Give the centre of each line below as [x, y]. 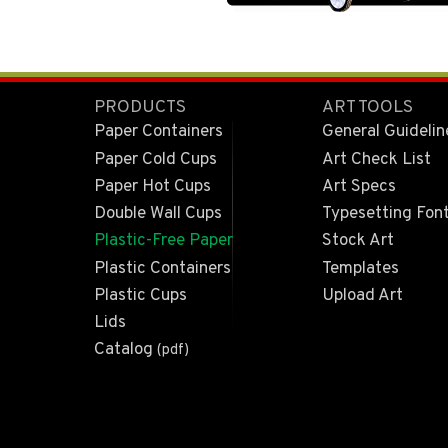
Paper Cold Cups [155, 159]
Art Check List [376, 159]
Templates [360, 268]
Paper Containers [158, 132]
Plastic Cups [140, 295]
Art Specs [358, 186]
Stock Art [357, 241]
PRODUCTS [139, 107]
